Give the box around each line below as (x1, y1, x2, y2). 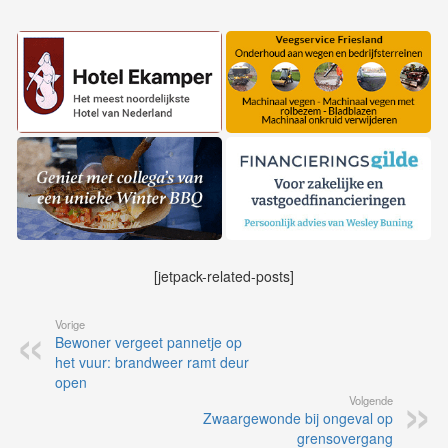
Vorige (55, 316, 85, 333)
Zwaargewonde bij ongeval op (203, 408, 393, 429)
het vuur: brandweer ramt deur (55, 352, 249, 373)
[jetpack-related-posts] (154, 266, 294, 287)
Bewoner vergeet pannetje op (55, 332, 242, 353)
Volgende (349, 392, 393, 409)
